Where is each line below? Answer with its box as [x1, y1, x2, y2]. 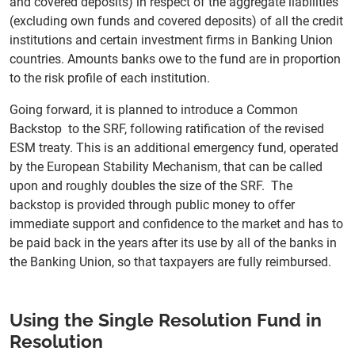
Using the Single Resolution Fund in [10, 310, 322, 331]
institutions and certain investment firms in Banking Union [10, 32, 333, 48]
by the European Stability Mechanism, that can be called [10, 159, 323, 175]
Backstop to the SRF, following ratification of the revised [10, 121, 324, 137]
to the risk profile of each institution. [10, 71, 210, 86]
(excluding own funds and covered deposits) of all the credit [10, 13, 343, 29]
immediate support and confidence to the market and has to [10, 216, 343, 232]
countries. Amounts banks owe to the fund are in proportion [10, 52, 341, 67]
